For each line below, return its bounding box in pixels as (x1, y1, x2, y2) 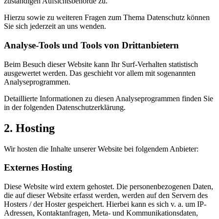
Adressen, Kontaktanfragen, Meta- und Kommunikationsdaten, (4, 208, 198, 217)
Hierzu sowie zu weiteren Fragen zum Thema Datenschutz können (4, 13, 210, 22)
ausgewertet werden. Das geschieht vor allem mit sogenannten (4, 68, 196, 77)
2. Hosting (4, 121, 55, 134)
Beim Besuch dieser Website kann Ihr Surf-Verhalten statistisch (4, 60, 198, 68)
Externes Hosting (4, 162, 72, 173)
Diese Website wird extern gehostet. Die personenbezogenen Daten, (4, 182, 213, 191)
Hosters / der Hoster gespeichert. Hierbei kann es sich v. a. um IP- (4, 199, 206, 208)
